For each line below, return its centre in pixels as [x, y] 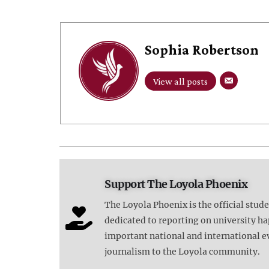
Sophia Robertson [202, 49]
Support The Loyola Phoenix [176, 184]
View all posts [181, 81]
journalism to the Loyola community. [183, 251]
